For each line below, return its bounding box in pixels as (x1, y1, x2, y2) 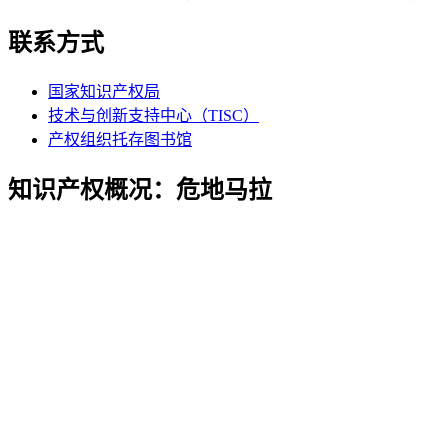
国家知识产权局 (48, 82, 160, 100)
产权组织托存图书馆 (48, 130, 192, 148)
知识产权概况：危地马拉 (8, 176, 272, 203)
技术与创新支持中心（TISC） (48, 106, 259, 124)
